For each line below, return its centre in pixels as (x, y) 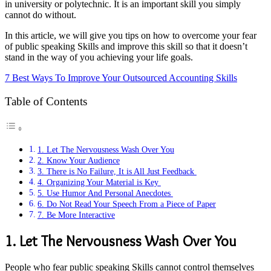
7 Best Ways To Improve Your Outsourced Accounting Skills (121, 77)
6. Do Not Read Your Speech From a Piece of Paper (126, 204)
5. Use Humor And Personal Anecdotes (105, 193)
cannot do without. (41, 15)
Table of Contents (46, 101)
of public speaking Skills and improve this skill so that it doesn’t (126, 46)
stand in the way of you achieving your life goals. (100, 57)
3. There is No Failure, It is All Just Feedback (117, 171)
